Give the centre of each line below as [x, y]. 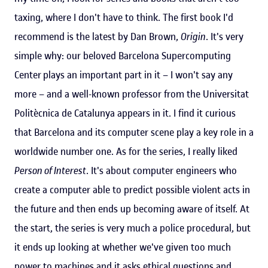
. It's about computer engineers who [162, 170]
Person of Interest [50, 170]
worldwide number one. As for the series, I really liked [126, 151]
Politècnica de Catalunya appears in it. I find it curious [125, 113]
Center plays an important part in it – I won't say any [124, 74]
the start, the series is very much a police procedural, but [133, 228]
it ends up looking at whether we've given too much [123, 247]
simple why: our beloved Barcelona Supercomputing [123, 55]
